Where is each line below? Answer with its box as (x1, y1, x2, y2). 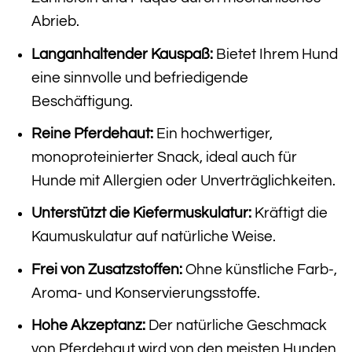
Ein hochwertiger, (152, 126, 273, 142)
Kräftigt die (251, 205, 328, 222)
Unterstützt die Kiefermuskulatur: (31, 205, 251, 222)
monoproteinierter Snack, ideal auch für (31, 149, 297, 166)
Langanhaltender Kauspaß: (31, 46, 213, 62)
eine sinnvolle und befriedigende (31, 69, 248, 86)
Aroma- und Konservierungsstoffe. (31, 284, 260, 301)
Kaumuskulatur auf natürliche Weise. (31, 229, 276, 245)
